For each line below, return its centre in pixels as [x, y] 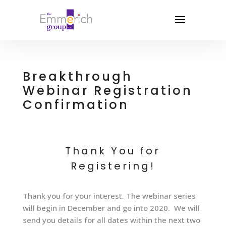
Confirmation [76, 105]
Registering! [113, 166]
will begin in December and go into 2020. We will [111, 208]
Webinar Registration [107, 91]
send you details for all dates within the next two [111, 220]
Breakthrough [77, 76]
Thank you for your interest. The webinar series [109, 196]
